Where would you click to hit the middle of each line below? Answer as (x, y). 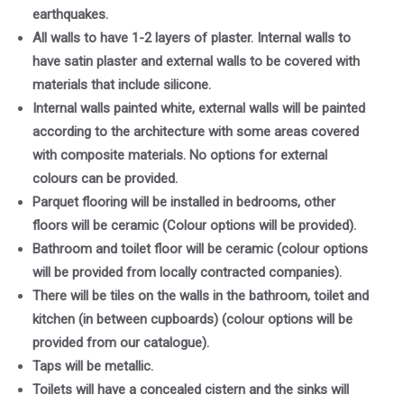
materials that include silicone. (122, 85)
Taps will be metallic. (93, 367)
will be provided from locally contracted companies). (187, 273)
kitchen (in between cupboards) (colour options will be (193, 320)
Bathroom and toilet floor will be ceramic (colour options (200, 249)
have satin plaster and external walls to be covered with (196, 62)
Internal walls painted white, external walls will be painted (199, 109)
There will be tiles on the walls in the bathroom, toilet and (201, 296)
